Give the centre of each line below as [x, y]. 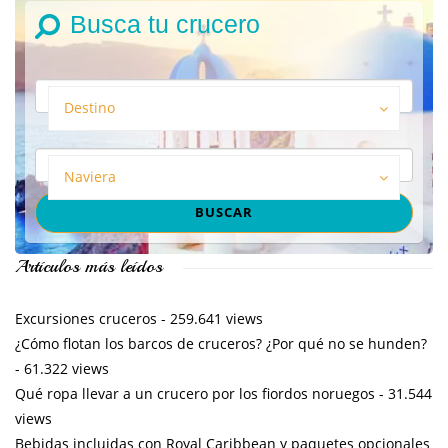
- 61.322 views [62, 369]
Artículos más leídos [89, 266]
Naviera [90, 177]
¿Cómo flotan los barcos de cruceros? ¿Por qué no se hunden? [221, 344]
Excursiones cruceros [86, 319]
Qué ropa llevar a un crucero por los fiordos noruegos [195, 394]
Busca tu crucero [165, 24]
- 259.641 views [210, 319]
